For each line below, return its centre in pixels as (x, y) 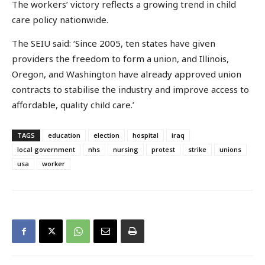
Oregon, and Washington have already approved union (127, 74)
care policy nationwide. (60, 20)
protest (163, 150)
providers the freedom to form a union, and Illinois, (120, 58)
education (64, 135)
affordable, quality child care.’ (73, 104)
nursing (126, 150)
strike (197, 150)
